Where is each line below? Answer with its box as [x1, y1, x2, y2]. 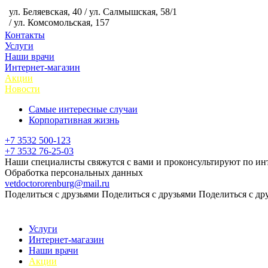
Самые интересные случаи [29, 104, 138, 114]
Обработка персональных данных [5, 167, 143, 178]
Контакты [5, 30, 45, 40]
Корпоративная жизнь [29, 115, 119, 125]
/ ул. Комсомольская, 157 [9, 17, 109, 28]
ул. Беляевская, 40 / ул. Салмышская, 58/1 [9, 7, 177, 17]
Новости [5, 84, 40, 94]
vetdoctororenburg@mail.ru [5, 178, 109, 188]
